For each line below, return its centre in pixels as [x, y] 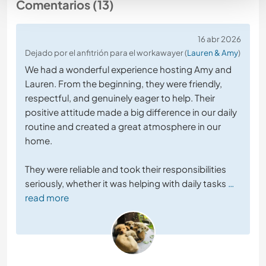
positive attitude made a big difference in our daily [131, 112]
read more [47, 198]
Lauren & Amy [213, 53]
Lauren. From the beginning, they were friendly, [123, 84]
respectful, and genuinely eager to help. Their [120, 98]
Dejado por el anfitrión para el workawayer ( [106, 53]
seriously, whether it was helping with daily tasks [126, 183]
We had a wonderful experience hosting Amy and [128, 69]
